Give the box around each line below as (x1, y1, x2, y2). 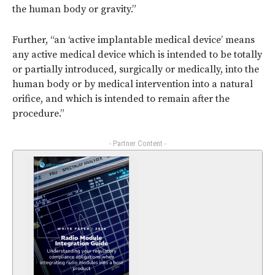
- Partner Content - (109, 139, 166, 149)
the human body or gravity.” (12, 3, 136, 16)
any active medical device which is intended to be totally (12, 48, 262, 61)
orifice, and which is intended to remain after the (12, 93, 230, 106)
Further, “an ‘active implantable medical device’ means (12, 34, 255, 47)
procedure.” (12, 107, 64, 120)
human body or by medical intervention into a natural (12, 78, 253, 91)
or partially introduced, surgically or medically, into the (12, 63, 259, 76)
